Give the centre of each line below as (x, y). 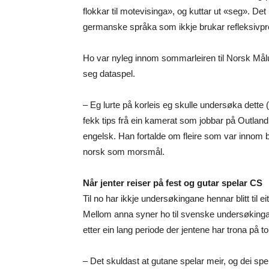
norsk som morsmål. (124, 152)
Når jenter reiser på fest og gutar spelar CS (173, 183)
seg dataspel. (109, 74)
